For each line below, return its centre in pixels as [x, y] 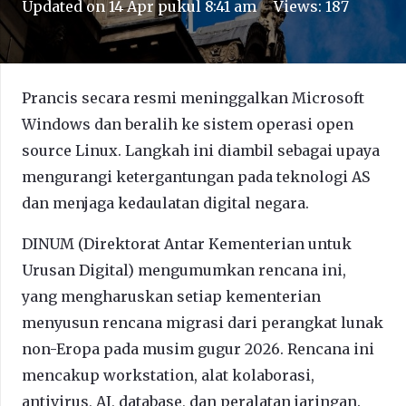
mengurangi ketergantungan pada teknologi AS [196, 177]
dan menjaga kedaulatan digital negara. [165, 203]
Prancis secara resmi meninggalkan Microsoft [193, 98]
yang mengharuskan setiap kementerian [171, 297]
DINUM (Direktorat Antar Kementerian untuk [187, 244]
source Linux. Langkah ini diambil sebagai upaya [201, 151]
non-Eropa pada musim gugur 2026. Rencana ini [198, 349]
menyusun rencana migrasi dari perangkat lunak [203, 323]
